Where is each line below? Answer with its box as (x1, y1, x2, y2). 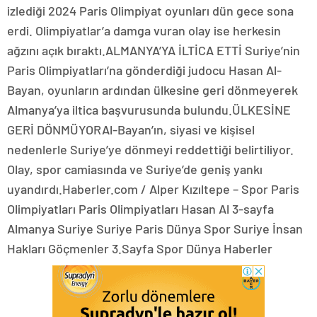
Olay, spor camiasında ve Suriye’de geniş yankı (7, 161, 263, 177)
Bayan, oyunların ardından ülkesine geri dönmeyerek (7, 82, 298, 98)
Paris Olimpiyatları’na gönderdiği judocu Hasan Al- (7, 62, 282, 78)
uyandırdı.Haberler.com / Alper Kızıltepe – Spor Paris (7, 181, 299, 197)
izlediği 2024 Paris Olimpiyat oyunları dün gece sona (7, 3, 294, 18)
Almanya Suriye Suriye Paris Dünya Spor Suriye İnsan (7, 221, 303, 236)
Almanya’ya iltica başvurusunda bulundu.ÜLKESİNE (7, 102, 291, 117)
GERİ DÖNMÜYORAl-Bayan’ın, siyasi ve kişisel (7, 122, 255, 137)
